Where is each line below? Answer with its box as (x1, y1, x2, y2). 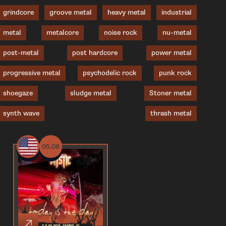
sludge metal (70, 89, 112, 97)
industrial (161, 8, 192, 17)
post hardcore (72, 48, 118, 57)
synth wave (3, 109, 39, 118)
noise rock (103, 28, 137, 37)
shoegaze (3, 89, 33, 97)
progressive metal (3, 69, 61, 77)
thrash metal (150, 109, 192, 118)
